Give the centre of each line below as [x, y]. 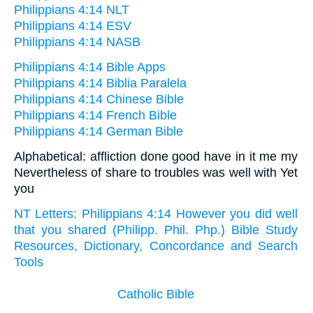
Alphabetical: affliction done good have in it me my [156, 156]
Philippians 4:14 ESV [73, 26]
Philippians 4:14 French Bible [95, 115]
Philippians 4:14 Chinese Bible [99, 99]
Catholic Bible [156, 294]
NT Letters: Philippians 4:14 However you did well [156, 213]
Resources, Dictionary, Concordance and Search [156, 246]
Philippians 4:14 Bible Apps [90, 67]
